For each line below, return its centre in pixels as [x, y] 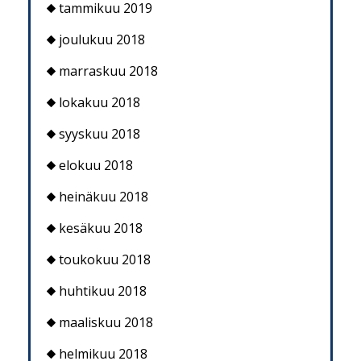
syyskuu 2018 [100, 134]
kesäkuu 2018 [101, 228]
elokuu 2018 [96, 166]
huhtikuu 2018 [103, 291]
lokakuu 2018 [100, 103]
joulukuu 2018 [102, 40]
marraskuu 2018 [108, 71]
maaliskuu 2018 [106, 323]
